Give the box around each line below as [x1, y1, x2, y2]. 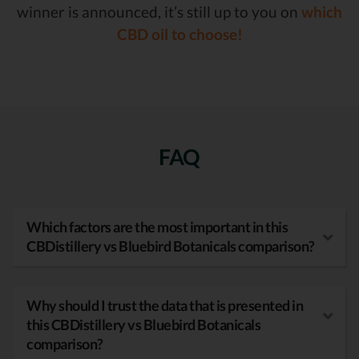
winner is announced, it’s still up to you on [17, 2, 301, 21]
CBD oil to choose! [116, 24, 243, 43]
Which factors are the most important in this [26, 219, 288, 236]
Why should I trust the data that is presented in [26, 297, 303, 315]
